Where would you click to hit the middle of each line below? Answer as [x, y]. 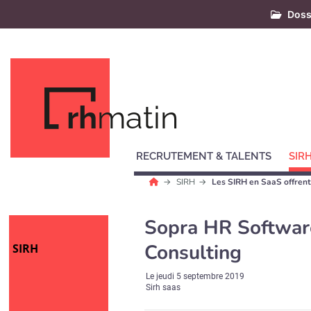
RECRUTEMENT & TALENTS [204, 156]
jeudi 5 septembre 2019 [201, 276]
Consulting [193, 253]
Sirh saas [163, 287]
